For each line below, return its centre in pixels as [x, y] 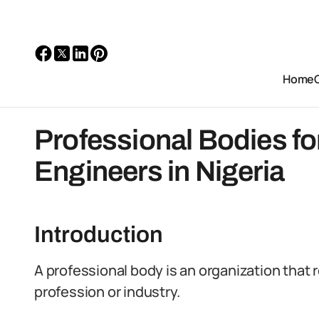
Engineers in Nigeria [159, 171]
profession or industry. [107, 292]
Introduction [99, 235]
